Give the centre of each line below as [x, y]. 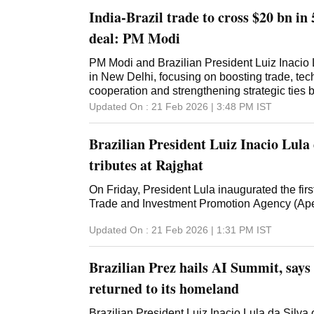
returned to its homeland [164, 289]
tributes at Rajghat [146, 165]
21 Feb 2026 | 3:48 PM [203, 107]
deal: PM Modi [135, 39]
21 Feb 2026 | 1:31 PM [203, 230]
